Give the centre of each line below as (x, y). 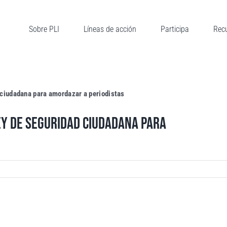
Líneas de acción (110, 29)
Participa (175, 29)
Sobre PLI (44, 29)
